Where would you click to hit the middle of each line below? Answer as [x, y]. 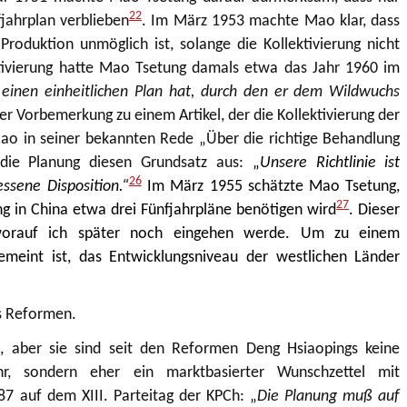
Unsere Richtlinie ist [330, 163]
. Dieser [375, 210]
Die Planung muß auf [329, 396]
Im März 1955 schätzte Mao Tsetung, [273, 186]
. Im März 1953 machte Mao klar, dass [271, 21]
